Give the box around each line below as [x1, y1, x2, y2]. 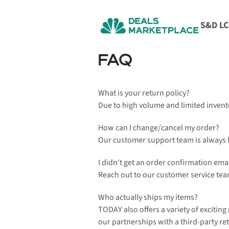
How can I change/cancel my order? [98, 122, 219, 133]
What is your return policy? [98, 87, 190, 99]
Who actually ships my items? [98, 192, 198, 203]
